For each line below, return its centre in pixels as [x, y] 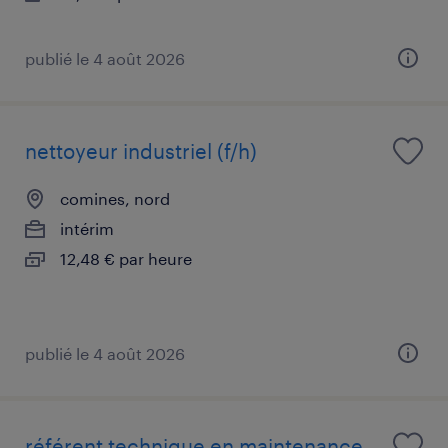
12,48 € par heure [126, 258]
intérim [87, 228]
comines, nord [115, 198]
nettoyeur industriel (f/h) [141, 150]
